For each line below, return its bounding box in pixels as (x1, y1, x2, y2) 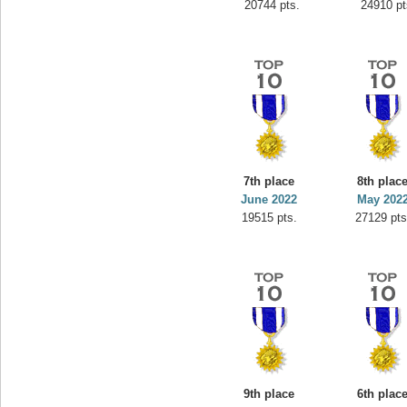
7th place (243, 174, 295, 188)
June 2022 (241, 193, 298, 206)
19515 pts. (242, 211, 297, 224)
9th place (243, 387, 295, 401)
